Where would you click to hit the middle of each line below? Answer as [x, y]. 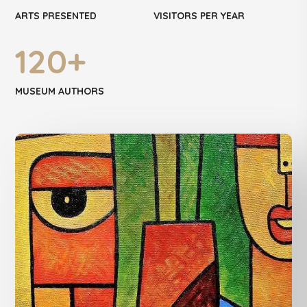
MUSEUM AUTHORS [60, 91]
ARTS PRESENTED [56, 16]
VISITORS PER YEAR [199, 16]
